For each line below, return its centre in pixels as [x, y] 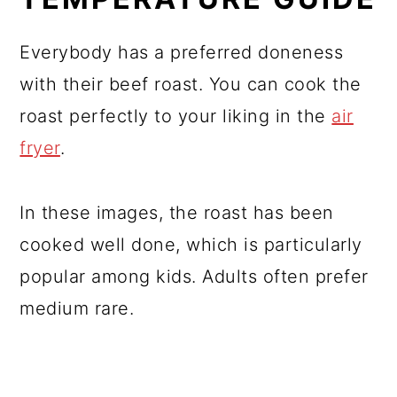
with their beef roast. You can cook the [191, 84]
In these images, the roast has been [177, 212]
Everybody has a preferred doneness [182, 52]
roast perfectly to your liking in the [176, 116]
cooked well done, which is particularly [191, 244]
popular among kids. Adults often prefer [194, 276]
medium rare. [77, 308]
